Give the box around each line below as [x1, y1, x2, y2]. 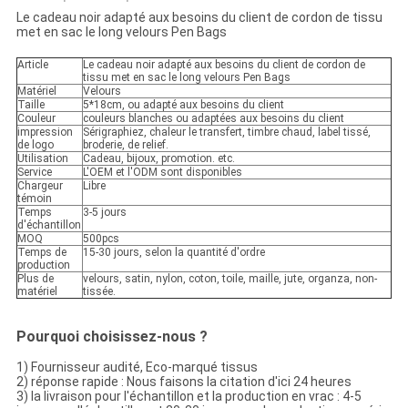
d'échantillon [16, 219, 81, 232]
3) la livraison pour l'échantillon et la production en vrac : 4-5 [15, 389, 362, 404]
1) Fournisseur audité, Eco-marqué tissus [15, 360, 258, 375]
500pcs [82, 232, 119, 246]
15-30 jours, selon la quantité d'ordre [82, 246, 265, 260]
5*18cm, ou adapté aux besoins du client [82, 98, 284, 112]
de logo [16, 138, 54, 152]
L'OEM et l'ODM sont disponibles [82, 166, 242, 179]
